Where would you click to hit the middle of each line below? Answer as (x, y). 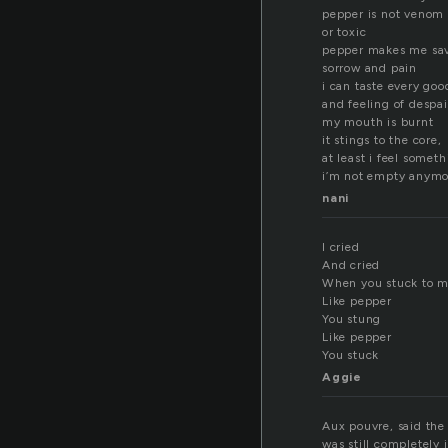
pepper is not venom (383, 14)
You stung (352, 319)
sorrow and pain (369, 68)
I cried (341, 247)
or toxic (344, 32)
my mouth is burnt (378, 122)
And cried (351, 265)
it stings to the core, (382, 140)
